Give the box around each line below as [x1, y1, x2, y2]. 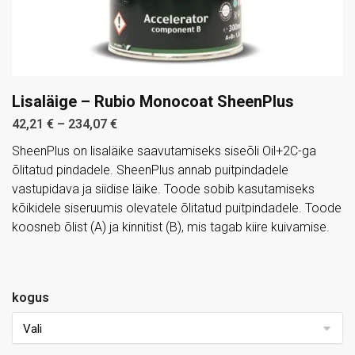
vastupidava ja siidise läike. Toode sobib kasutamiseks [12, 181, 315, 197]
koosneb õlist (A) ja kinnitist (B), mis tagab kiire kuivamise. [12, 219, 330, 235]
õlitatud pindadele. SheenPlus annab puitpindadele [12, 162, 288, 177]
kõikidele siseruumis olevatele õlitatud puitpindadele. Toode [12, 200, 342, 216]
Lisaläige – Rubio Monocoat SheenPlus [12, 91, 294, 111]
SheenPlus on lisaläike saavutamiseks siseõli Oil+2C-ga [12, 143, 316, 158]
